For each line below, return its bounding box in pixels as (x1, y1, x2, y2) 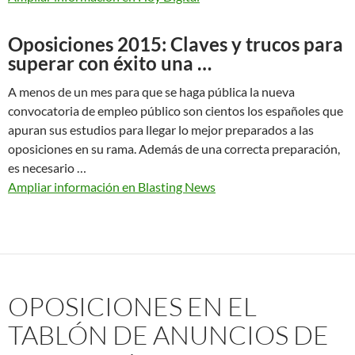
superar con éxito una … (8, 52, 212, 75)
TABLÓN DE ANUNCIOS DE (8, 319, 329, 352)
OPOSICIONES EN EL (8, 290, 257, 323)
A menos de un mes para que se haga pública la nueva (8, 84, 295, 100)
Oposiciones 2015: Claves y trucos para (8, 32, 343, 56)
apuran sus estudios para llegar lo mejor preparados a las (8, 122, 314, 138)
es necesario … (8, 160, 86, 176)
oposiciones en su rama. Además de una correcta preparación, (8, 141, 340, 157)
